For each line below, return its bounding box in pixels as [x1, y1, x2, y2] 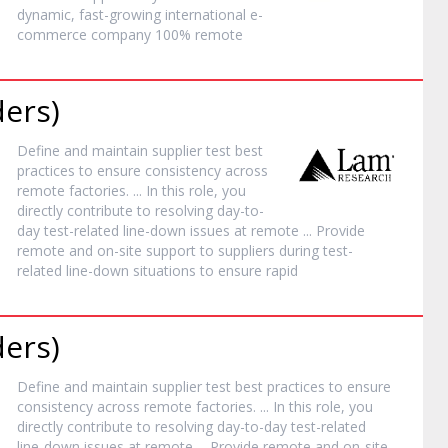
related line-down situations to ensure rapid [17, 261, 299, 280]
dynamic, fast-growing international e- [17, 5, 264, 24]
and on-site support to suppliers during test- [65, 241, 354, 260]
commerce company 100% [17, 25, 196, 44]
